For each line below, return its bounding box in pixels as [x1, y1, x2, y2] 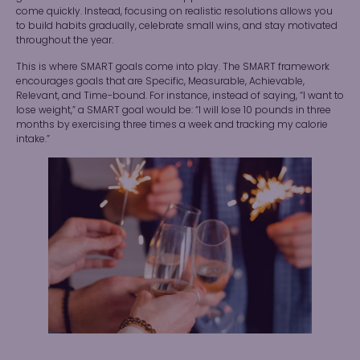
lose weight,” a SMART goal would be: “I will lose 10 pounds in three [16, 102, 331, 117]
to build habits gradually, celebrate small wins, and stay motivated [16, 18, 337, 33]
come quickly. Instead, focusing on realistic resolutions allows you [16, 4, 333, 18]
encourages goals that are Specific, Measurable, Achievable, [16, 73, 305, 88]
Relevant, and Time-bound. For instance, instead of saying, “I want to [16, 88, 344, 102]
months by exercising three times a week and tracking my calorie [16, 117, 328, 131]
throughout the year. [16, 33, 113, 47]
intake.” [16, 131, 50, 145]
